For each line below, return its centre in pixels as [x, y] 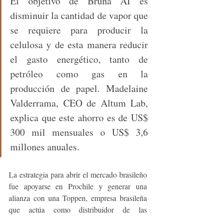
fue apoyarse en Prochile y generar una [78, 186]
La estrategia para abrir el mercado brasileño [78, 175]
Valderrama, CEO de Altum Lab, [79, 103]
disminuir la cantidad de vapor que [79, 16]
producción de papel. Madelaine [79, 89]
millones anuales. [45, 147]
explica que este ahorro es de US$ [79, 118]
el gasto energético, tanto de [79, 59]
